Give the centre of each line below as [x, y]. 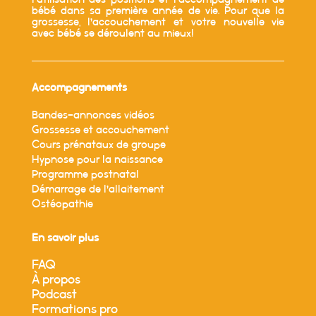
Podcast [54, 294]
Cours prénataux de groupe [98, 145]
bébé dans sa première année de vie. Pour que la [158, 11]
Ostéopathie [62, 204]
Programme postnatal [85, 174]
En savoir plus [65, 238]
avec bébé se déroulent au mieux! [113, 33]
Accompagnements [79, 87]
